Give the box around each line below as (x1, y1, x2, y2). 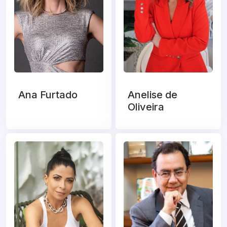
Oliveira (128, 101, 164, 113)
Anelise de (128, 89, 177, 101)
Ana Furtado (18, 89, 78, 101)
